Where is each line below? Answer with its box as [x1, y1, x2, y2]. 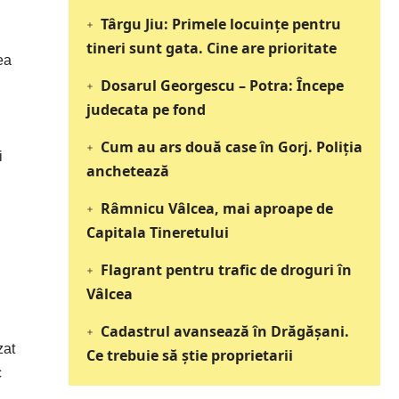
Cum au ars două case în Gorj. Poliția [100, 137, 362, 158]
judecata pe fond [86, 100, 207, 120]
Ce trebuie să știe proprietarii [86, 346, 294, 366]
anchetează [86, 161, 170, 182]
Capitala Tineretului [86, 223, 230, 243]
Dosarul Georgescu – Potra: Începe [100, 76, 344, 96]
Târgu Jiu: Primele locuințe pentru [100, 14, 341, 35]
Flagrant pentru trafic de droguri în [100, 260, 352, 281]
